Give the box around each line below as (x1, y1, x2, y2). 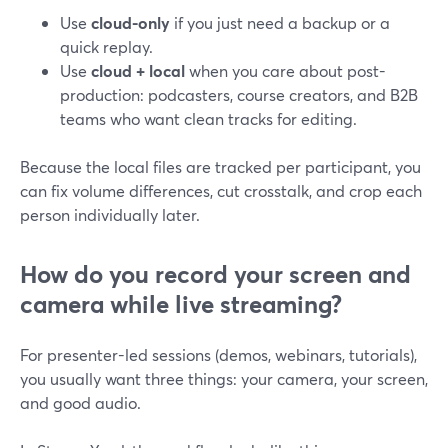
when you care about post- (185, 60, 386, 81)
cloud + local (91, 60, 185, 81)
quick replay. (60, 36, 153, 57)
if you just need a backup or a (170, 12, 390, 33)
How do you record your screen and (20, 258, 411, 290)
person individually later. (20, 204, 200, 225)
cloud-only (91, 12, 170, 33)
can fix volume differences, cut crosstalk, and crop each (20, 180, 422, 201)
